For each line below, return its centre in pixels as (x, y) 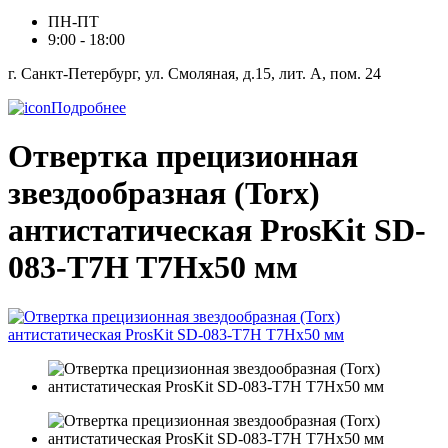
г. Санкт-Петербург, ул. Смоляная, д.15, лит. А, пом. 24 (194, 73)
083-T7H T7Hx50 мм (153, 267)
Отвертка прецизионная (183, 156)
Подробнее (88, 107)
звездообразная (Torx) (164, 193)
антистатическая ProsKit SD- (217, 230)
